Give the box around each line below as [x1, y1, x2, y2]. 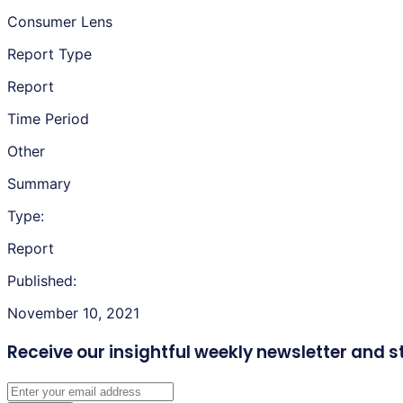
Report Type [7, 44, 92, 63]
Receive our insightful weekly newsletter [7, 339, 347, 364]
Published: [7, 271, 76, 290]
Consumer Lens [7, 12, 112, 31]
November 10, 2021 [7, 303, 139, 322]
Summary [7, 174, 71, 193]
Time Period [7, 109, 89, 128]
